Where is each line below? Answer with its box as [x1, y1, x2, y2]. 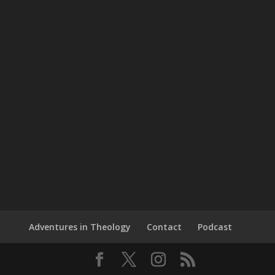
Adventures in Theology [29, 220, 131, 233]
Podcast [198, 220, 233, 233]
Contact [147, 220, 182, 233]
